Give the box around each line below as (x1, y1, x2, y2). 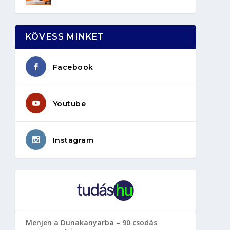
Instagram (52, 135, 94, 145)
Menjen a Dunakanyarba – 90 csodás (25, 217, 157, 227)
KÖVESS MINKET (25, 31, 105, 42)
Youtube (52, 99, 86, 108)
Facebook (52, 62, 93, 72)
